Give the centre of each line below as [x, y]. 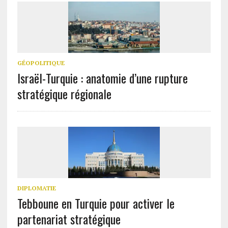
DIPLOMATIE [36, 188]
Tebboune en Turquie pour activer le [96, 203]
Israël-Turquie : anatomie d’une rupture [102, 78]
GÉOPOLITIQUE [41, 63]
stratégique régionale [64, 94]
